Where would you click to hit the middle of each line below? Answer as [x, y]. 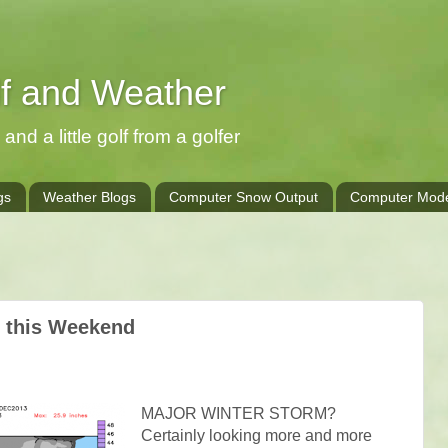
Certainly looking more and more [256, 435]
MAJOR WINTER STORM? [238, 413]
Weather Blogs [89, 197]
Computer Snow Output [243, 197]
